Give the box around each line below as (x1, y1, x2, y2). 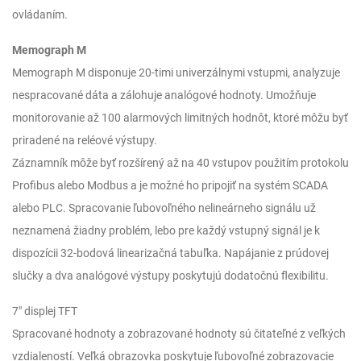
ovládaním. (12, 8, 68, 21)
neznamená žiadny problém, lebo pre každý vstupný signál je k (12, 224, 320, 237)
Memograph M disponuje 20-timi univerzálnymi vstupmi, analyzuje (12, 66, 340, 79)
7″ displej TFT (12, 305, 77, 317)
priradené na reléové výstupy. (12, 134, 157, 147)
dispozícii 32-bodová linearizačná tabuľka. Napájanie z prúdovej (12, 247, 329, 259)
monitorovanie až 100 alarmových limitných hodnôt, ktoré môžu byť (12, 111, 348, 124)
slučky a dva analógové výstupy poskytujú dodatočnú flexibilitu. (12, 269, 329, 282)
